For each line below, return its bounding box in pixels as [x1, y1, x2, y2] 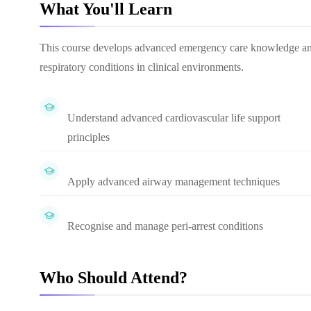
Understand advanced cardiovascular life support [67, 112, 280, 124]
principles [67, 131, 110, 143]
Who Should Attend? [40, 269, 187, 287]
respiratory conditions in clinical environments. [40, 61, 244, 73]
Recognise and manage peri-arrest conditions [67, 220, 263, 232]
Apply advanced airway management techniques [67, 176, 280, 187]
